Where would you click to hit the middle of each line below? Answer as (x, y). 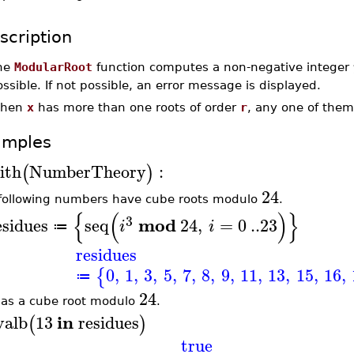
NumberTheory (87, 171)
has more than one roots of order (137, 107)
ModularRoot (53, 67)
